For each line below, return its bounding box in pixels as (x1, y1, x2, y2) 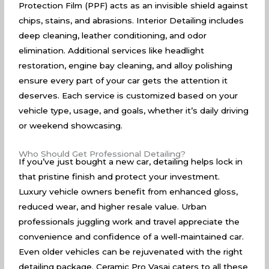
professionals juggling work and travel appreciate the (19, 216, 240, 226)
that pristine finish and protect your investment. (19, 171, 220, 181)
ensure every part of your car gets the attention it (19, 75, 228, 85)
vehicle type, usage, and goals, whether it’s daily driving (19, 105, 249, 115)
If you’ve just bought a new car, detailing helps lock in (19, 156, 243, 166)
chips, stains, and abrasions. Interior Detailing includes (19, 15, 244, 25)
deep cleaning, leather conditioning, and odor (19, 30, 207, 40)
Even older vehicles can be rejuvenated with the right (19, 246, 243, 256)
